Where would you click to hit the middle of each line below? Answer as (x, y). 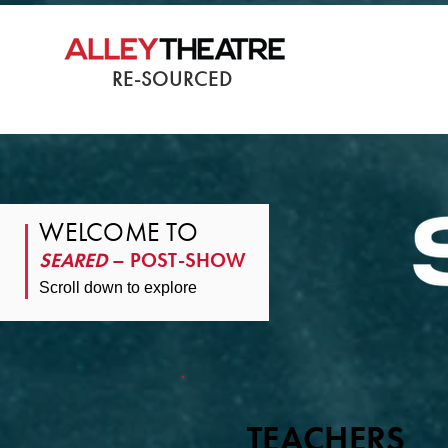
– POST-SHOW (177, 260)
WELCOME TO (118, 232)
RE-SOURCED (172, 79)
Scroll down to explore (118, 287)
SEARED (73, 260)
